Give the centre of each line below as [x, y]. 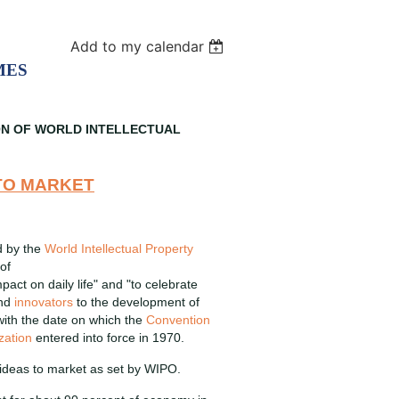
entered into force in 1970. [108, 338]
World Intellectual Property [119, 248]
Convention [178, 320]
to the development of [136, 302]
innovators [44, 302]
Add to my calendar [138, 46]
